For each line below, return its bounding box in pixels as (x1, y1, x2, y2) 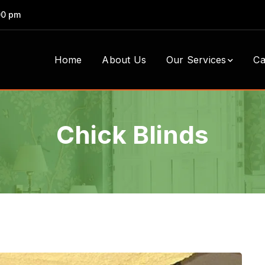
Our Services (166, 54, 227, 66)
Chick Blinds (56, 119, 209, 150)
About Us (102, 54, 146, 66)
